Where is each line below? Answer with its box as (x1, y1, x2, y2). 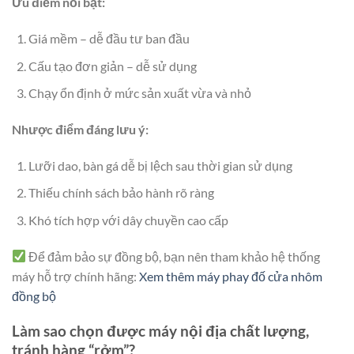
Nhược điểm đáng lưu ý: (12, 121, 149, 137)
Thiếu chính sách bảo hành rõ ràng (28, 185, 214, 201)
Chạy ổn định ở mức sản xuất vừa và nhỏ (28, 85, 251, 101)
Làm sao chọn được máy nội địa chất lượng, (12, 322, 309, 341)
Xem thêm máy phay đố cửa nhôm (139, 268, 322, 284)
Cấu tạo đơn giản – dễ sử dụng (28, 58, 197, 73)
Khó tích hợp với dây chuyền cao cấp (28, 212, 228, 228)
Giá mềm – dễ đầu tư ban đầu (28, 30, 190, 46)
